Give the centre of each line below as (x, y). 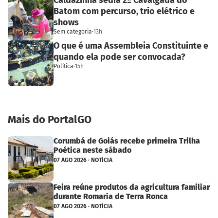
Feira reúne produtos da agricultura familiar (132, 187)
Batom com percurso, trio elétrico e (124, 11)
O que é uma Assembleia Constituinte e (131, 45)
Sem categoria (73, 31)
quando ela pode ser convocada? (119, 57)
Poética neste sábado (92, 150)
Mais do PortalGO (50, 120)
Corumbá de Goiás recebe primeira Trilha (127, 141)
